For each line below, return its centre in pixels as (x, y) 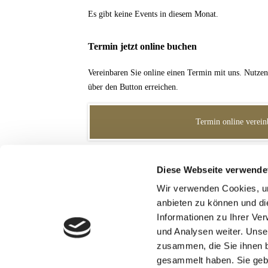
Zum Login (240, 226)
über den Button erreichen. (133, 87)
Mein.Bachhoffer (122, 165)
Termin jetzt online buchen (142, 46)
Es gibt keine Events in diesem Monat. (153, 14)
